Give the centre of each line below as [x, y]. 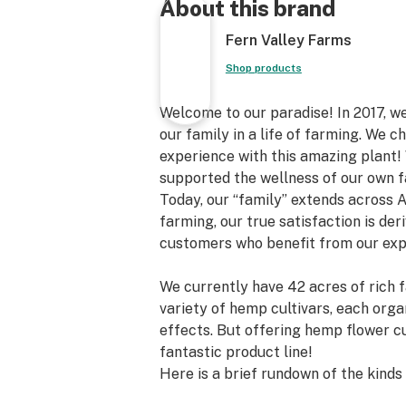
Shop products [263, 68]
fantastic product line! [236, 352]
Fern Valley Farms [288, 40]
